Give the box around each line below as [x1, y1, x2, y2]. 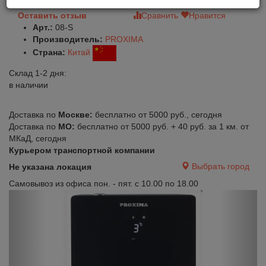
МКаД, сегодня [9, 134, 66, 143]
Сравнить [141, 11, 178, 20]
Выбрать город [192, 161, 249, 171]
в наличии [9, 80, 48, 90]
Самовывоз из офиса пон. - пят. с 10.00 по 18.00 [9, 179, 198, 188]
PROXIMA [105, 34, 143, 44]
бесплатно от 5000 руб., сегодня [95, 110, 222, 119]
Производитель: [33, 34, 103, 44]
